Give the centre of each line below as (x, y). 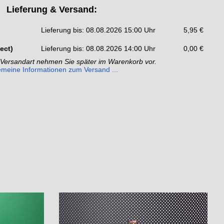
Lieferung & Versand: (51, 10)
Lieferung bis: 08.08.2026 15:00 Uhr (98, 30)
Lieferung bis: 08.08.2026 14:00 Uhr (98, 49)
